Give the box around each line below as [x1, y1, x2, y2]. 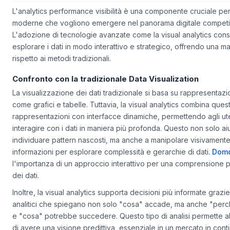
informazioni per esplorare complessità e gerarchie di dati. [12, 159, 212, 168]
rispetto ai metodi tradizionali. [12, 66, 111, 75]
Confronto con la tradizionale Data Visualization [12, 86, 199, 96]
